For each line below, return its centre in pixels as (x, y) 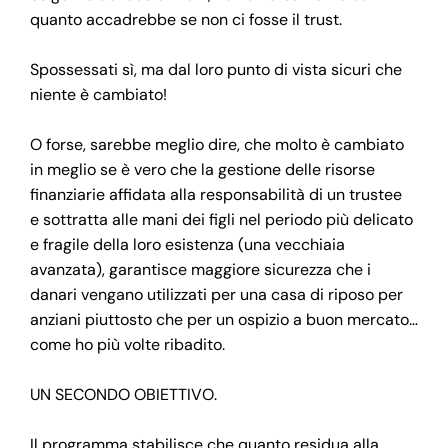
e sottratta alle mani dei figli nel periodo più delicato (221, 219)
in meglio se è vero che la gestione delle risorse (202, 169)
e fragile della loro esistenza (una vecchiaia (187, 244)
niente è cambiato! (98, 94)
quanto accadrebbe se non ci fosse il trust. (186, 19)
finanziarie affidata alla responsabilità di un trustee (218, 194)
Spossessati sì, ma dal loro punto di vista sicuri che (216, 69)
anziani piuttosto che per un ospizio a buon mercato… (224, 319)
